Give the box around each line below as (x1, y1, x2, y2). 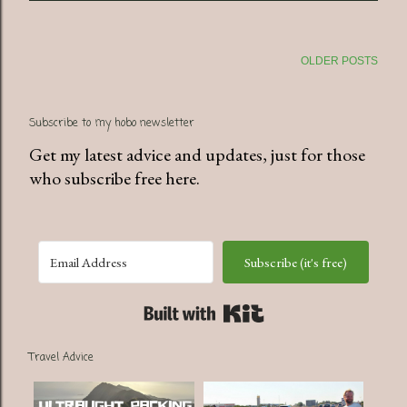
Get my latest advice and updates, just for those (29, 142, 365, 166)
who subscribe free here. (29, 165, 200, 190)
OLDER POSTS (301, 54, 378, 67)
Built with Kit (263, 296, 362, 321)
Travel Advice (29, 349, 94, 366)
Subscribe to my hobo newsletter (29, 114, 194, 132)
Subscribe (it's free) (243, 253, 347, 271)
